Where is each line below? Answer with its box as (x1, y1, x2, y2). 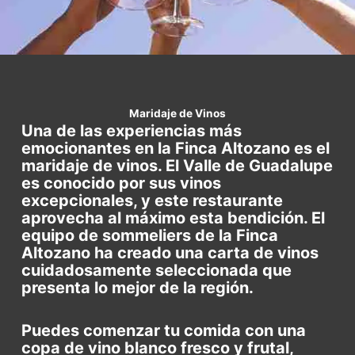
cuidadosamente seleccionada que (21, 261, 292, 281)
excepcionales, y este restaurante (21, 191, 284, 211)
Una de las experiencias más (21, 121, 242, 141)
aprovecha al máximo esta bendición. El (21, 208, 326, 228)
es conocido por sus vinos (21, 174, 222, 193)
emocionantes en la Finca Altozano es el (21, 139, 330, 158)
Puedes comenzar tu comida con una (21, 321, 307, 341)
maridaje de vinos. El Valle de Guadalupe (21, 156, 334, 176)
